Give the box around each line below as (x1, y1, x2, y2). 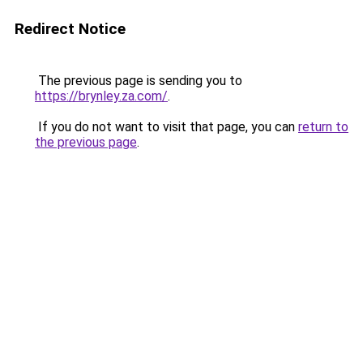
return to (298, 119, 348, 135)
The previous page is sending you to (35, 73, 242, 88)
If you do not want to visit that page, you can (35, 119, 298, 135)
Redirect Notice (15, 19, 126, 38)
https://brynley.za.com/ (35, 88, 168, 104)
